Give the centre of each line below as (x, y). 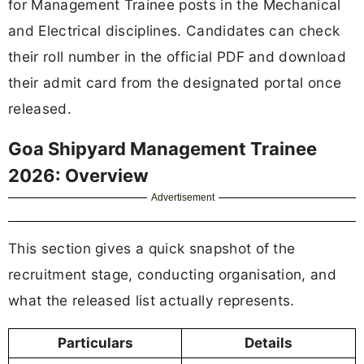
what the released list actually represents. (152, 301)
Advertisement (183, 198)
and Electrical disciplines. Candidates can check (174, 30)
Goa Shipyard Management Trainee (162, 149)
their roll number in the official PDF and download (178, 56)
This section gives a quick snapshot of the (152, 249)
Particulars (95, 342)
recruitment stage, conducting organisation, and (173, 275)
